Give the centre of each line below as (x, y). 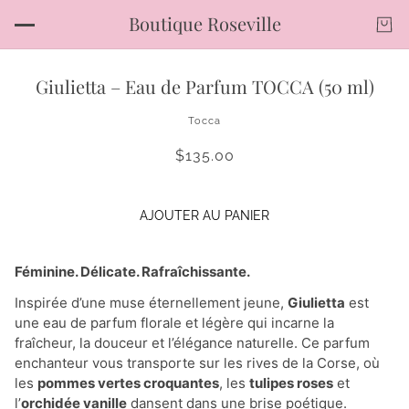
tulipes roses (291, 383)
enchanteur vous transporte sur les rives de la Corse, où (197, 363)
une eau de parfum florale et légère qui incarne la (174, 323)
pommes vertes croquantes (128, 383)
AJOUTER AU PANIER (204, 215)
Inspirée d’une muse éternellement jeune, (151, 303)
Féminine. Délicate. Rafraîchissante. (132, 272)
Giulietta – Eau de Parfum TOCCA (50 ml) (204, 86)
